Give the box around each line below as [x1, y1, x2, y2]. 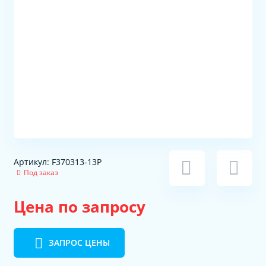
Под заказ [23, 167, 58, 178]
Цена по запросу [14, 195, 146, 217]
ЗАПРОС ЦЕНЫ [48, 236, 110, 248]
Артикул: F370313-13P [14, 156, 102, 168]
